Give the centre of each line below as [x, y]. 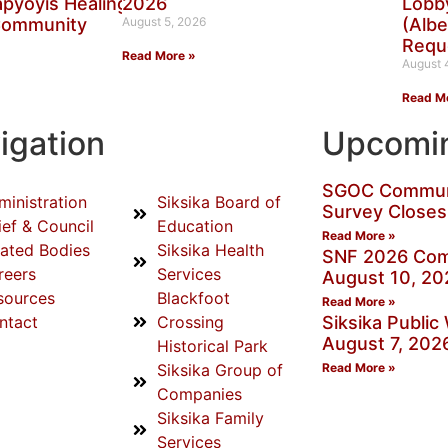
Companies [199, 393]
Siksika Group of [219, 369]
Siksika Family [210, 417]
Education [194, 225]
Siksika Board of [218, 201]
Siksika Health [210, 249]
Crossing [190, 321]
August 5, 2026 [164, 21]
